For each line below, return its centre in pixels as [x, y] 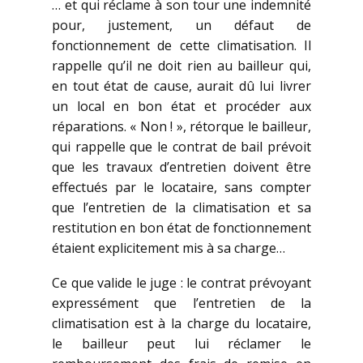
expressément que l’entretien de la [181, 303]
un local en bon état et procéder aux [181, 107]
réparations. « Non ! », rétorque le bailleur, [181, 127]
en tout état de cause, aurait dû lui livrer [181, 86]
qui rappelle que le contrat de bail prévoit [181, 147]
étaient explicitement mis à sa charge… [169, 248]
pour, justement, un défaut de [181, 26]
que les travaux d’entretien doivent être [181, 167]
